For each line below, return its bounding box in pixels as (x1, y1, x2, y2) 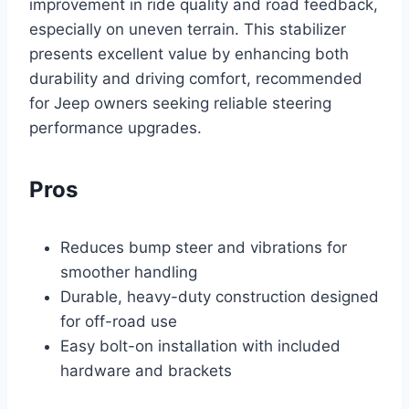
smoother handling (60, 262, 197, 281)
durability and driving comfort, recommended (29, 68, 362, 88)
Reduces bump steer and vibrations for (60, 237, 347, 257)
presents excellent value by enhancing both (29, 44, 349, 63)
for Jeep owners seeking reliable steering (29, 93, 331, 112)
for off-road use (60, 311, 177, 330)
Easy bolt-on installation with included (60, 336, 341, 355)
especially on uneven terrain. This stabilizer (29, 19, 346, 38)
